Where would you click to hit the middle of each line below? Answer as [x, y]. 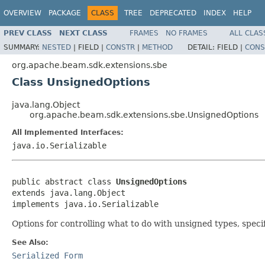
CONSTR [120, 47]
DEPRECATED [173, 13]
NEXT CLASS [83, 33]
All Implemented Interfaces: [68, 132]
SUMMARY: [23, 47]
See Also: [30, 242]
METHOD [157, 47]
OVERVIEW [22, 13]
